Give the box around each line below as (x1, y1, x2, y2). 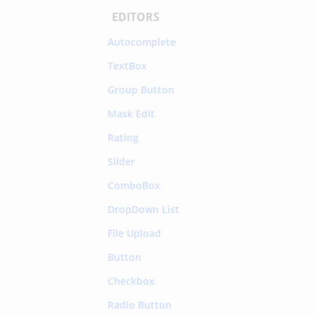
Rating (107, 130, 139, 144)
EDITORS (111, 8, 160, 25)
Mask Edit (107, 106, 155, 120)
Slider (107, 154, 135, 168)
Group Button (107, 82, 174, 96)
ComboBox (107, 178, 160, 192)
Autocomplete (107, 34, 176, 49)
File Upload (107, 226, 161, 240)
